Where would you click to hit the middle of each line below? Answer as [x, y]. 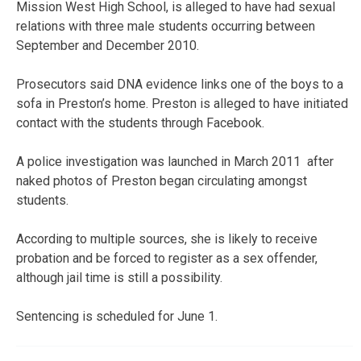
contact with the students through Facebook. [140, 122]
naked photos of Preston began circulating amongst [162, 180]
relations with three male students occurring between [166, 26]
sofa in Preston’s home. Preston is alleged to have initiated [182, 103]
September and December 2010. [108, 45]
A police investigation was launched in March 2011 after [175, 161]
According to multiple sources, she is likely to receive [167, 239]
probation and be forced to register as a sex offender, [167, 258]
